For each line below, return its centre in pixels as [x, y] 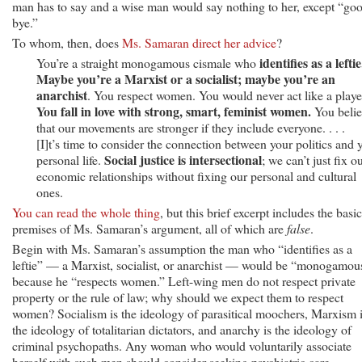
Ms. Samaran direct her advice [199, 42]
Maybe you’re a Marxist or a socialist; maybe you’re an [186, 78]
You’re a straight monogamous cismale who [148, 62]
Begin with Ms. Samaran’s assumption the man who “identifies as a [182, 248]
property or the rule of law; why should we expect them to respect [178, 297]
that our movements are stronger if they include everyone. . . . [191, 127]
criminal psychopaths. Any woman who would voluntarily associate [182, 345]
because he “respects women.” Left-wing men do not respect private [184, 280]
